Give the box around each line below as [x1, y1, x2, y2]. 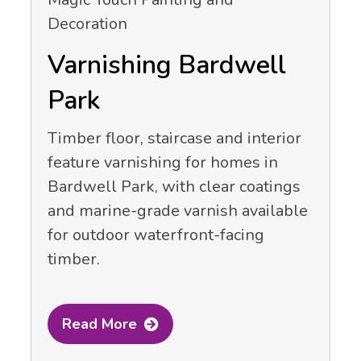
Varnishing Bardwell [48, 48, 286, 83]
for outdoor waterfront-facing [48, 224, 264, 247]
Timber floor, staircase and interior [48, 127, 301, 150]
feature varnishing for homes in [48, 151, 278, 174]
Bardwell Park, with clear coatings [48, 176, 301, 198]
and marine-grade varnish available [48, 200, 308, 222]
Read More [62, 313, 137, 334]
